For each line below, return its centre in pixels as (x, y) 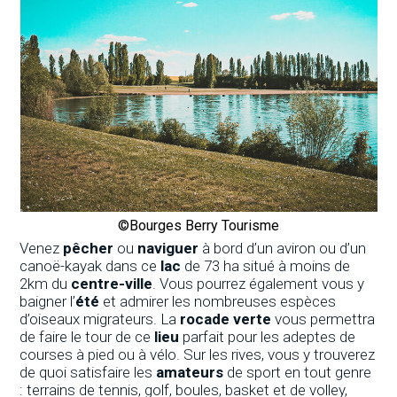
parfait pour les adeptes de (268, 336)
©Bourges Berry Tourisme (198, 225)
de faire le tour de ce (87, 336)
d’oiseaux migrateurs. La (100, 319)
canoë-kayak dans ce (90, 265)
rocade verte (226, 319)
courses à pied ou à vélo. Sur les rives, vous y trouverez (198, 354)
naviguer (168, 248)
